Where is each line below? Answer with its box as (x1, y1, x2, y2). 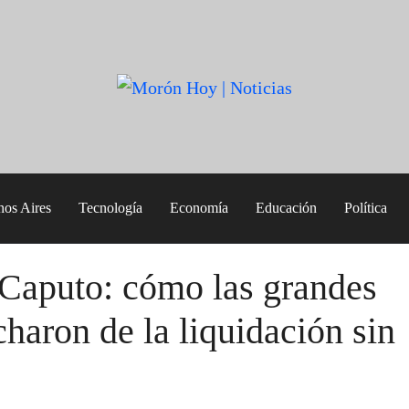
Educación (256, 200, 317, 216)
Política (344, 200, 387, 216)
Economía (170, 200, 228, 216)
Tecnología (79, 200, 142, 216)
